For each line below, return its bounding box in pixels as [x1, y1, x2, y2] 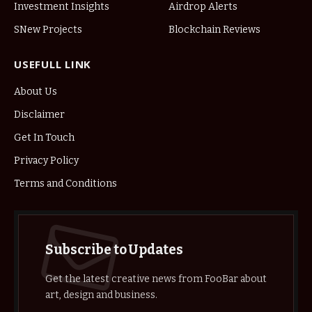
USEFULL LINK [14, 56, 91, 71]
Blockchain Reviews [169, 23, 260, 36]
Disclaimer [14, 108, 65, 120]
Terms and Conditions [14, 177, 117, 189]
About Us [14, 85, 57, 97]
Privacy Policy [14, 154, 79, 166]
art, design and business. [45, 288, 157, 301]
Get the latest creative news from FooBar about [45, 272, 267, 285]
